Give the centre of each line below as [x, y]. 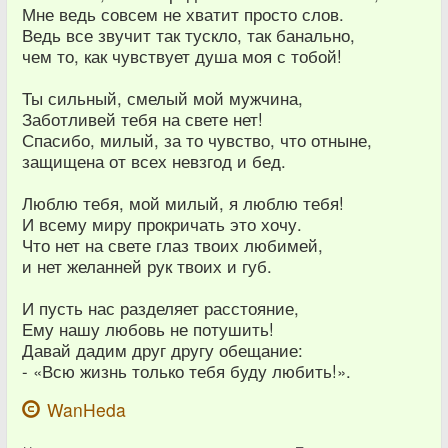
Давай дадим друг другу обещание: [162, 349]
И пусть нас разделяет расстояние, [160, 307]
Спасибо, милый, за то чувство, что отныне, [197, 139]
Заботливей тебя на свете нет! [142, 118]
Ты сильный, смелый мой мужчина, [162, 97]
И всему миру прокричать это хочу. [162, 223]
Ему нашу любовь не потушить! [148, 328]
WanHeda [86, 409]
